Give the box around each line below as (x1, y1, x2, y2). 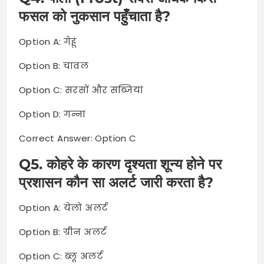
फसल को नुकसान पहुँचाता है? (19, 7, 170, 25)
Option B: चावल (19, 59, 89, 72)
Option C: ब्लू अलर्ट (19, 249, 103, 262)
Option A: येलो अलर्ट (19, 201, 108, 214)
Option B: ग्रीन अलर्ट (19, 225, 107, 238)
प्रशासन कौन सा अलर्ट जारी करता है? (19, 173, 213, 191)
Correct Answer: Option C (19, 131, 137, 144)
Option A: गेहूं (19, 35, 77, 48)
